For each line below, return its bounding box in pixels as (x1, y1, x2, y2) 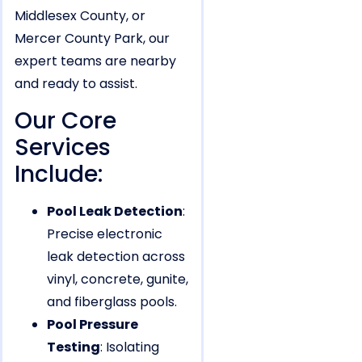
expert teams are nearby (15, 52, 176, 71)
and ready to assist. (15, 74, 137, 94)
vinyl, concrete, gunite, (47, 269, 188, 288)
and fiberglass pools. (47, 292, 177, 311)
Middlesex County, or (15, 6, 145, 26)
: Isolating (100, 337, 159, 356)
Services (15, 131, 111, 163)
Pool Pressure (47, 314, 138, 334)
